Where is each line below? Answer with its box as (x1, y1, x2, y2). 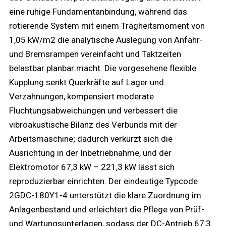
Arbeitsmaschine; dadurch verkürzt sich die (9, 133, 173, 144)
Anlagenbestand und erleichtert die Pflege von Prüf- (9, 204, 204, 214)
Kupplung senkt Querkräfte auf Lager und (9, 77, 164, 87)
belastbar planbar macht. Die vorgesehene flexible (9, 63, 196, 73)
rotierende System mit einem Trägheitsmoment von (9, 20, 205, 31)
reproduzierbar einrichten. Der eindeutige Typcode (9, 176, 198, 186)
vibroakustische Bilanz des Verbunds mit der (9, 119, 177, 130)
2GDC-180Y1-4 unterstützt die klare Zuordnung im (9, 190, 201, 200)
